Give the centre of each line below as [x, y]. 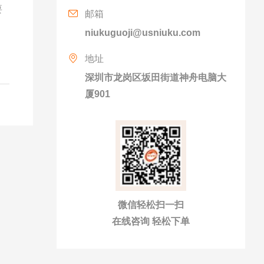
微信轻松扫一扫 [151, 205]
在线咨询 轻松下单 [151, 221]
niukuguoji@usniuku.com [143, 33]
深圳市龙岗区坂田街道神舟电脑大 [156, 77]
